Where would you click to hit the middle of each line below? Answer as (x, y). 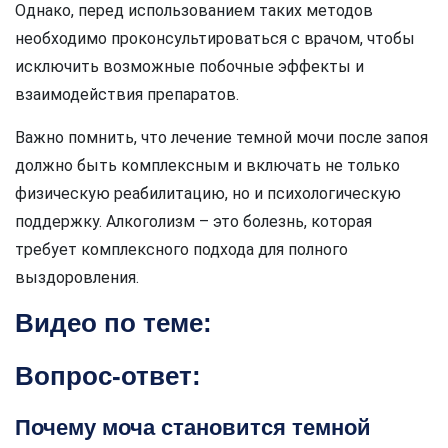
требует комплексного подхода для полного (181, 249)
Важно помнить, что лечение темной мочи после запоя (221, 137)
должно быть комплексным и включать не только (207, 165)
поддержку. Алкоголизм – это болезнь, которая (193, 221)
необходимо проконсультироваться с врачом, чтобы (215, 38)
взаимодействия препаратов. (127, 94)
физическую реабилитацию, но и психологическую (208, 193)
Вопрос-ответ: (108, 376)
